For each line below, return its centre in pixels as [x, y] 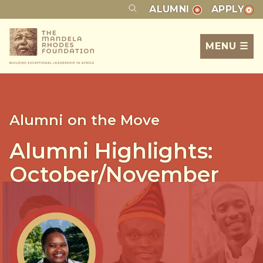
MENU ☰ [227, 46]
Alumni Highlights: [111, 151]
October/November [114, 174]
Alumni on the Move [85, 120]
